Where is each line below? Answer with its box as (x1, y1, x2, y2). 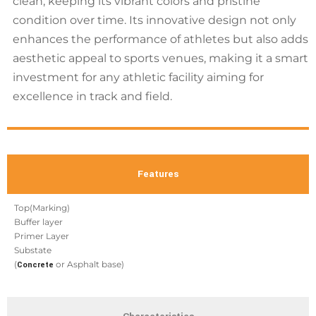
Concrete (17, 260, 54, 271)
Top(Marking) (14, 202, 70, 214)
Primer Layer (14, 231, 69, 242)
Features (138, 167, 178, 181)
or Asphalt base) (54, 259, 124, 270)
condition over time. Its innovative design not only (13, 13, 296, 27)
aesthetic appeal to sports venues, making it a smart (13, 51, 308, 65)
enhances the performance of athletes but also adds (13, 32, 308, 46)
